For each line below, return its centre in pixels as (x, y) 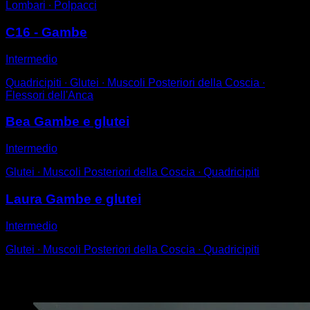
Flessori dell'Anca (49, 95)
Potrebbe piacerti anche (100, 279)
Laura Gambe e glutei (73, 199)
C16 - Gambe (46, 32)
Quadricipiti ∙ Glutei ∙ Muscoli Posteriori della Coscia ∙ (135, 82)
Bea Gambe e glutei (67, 122)
